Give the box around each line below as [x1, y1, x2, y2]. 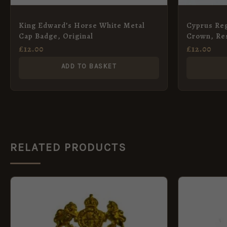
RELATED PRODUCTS [10, 141, 127, 155]
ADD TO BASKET [61, 62, 117, 70]
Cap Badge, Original [19, 30, 93, 41]
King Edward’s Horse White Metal [19, 20, 145, 30]
